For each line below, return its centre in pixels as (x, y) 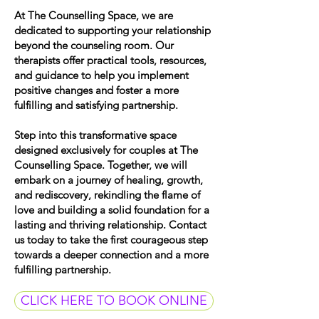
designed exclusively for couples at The (106, 150)
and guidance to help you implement (101, 75)
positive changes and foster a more (96, 90)
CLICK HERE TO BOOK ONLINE (114, 300)
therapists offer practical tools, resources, (110, 60)
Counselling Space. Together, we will (101, 165)
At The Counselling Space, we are (94, 15)
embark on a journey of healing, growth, (109, 180)
